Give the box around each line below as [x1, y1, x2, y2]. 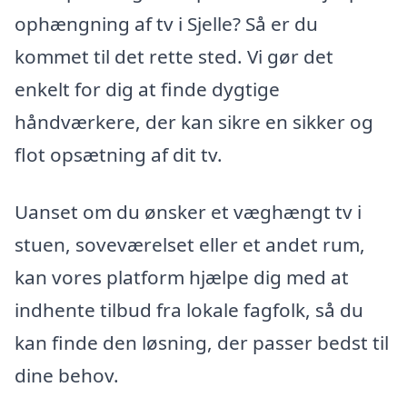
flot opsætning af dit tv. [15, 141, 223, 167]
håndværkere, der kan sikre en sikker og [15, 108, 373, 134]
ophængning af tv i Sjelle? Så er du [15, 10, 318, 36]
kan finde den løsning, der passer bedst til [15, 330, 389, 356]
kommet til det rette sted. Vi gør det [15, 43, 333, 69]
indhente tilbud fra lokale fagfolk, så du [15, 297, 363, 323]
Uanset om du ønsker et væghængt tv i [15, 199, 362, 225]
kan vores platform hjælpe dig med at [15, 264, 349, 291]
